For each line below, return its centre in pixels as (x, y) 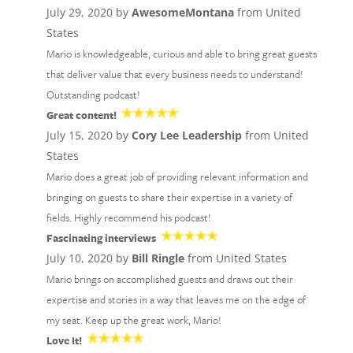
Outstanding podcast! (93, 95)
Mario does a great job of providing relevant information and (177, 176)
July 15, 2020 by (89, 135)
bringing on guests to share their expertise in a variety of (169, 197)
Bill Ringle (158, 258)
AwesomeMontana (182, 12)
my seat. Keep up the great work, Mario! (134, 320)
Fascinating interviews (101, 238)
